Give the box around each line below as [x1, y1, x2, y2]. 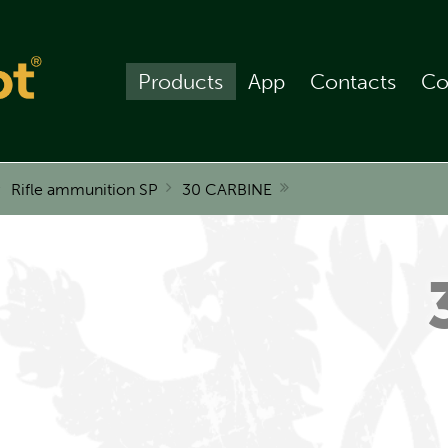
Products [138, 68, 224, 94]
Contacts [310, 68, 397, 94]
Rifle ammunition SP [11, 180, 158, 200]
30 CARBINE [182, 180, 272, 200]
